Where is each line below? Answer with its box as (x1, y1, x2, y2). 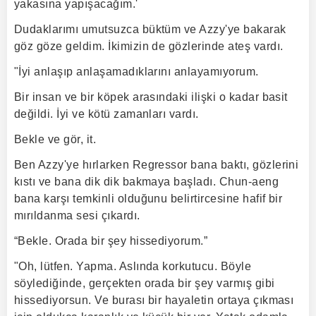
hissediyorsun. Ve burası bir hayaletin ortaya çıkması (14, 294, 294, 306)
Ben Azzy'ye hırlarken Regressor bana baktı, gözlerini (14, 159, 299, 171)
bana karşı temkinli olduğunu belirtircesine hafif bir (14, 193, 283, 205)
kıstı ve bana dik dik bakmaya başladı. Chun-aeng (14, 176, 279, 188)
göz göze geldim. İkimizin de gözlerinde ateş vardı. (14, 40, 284, 52)
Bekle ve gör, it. (14, 133, 97, 145)
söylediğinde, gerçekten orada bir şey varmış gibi (14, 277, 275, 289)
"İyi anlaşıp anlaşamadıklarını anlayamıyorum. (14, 66, 259, 78)
